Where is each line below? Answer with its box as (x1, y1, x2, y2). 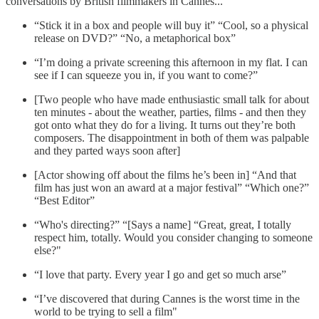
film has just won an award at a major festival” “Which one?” (34, 181, 309, 194)
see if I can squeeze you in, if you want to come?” (34, 68, 258, 81)
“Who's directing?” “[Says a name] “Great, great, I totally (34, 218, 291, 231)
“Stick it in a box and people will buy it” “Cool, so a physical (34, 19, 308, 31)
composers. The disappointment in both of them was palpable (34, 131, 309, 144)
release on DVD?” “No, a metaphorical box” (34, 31, 236, 44)
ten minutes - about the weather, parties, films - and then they (34, 105, 306, 118)
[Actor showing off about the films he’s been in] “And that (34, 168, 296, 181)
